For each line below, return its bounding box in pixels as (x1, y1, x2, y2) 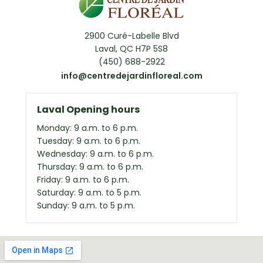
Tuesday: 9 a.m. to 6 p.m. (37, 135, 140, 147)
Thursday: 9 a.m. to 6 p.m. (37, 161, 143, 173)
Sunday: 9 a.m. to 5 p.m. (37, 200, 135, 212)
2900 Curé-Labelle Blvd (84, 30, 179, 42)
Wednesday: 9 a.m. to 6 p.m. (37, 148, 154, 160)
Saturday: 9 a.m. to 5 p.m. (37, 187, 141, 199)
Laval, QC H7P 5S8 (95, 43, 168, 55)
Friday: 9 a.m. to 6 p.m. (37, 174, 129, 186)
